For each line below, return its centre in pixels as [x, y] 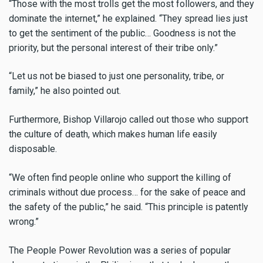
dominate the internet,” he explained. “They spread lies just [128, 18]
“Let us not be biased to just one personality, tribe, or [117, 76]
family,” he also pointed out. [65, 91]
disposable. [33, 149]
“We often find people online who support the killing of [120, 177]
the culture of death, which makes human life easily [113, 134]
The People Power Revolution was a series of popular [120, 250]
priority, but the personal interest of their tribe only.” [113, 48]
